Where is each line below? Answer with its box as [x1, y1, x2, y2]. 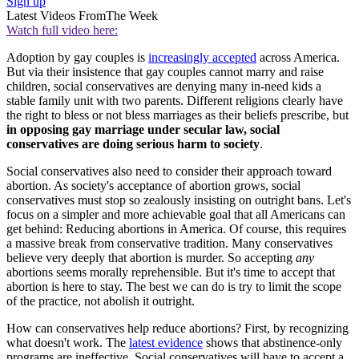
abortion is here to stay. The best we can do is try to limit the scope [6, 280, 341, 294]
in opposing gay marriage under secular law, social [6, 123, 280, 137]
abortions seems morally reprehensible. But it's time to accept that [6, 265, 335, 280]
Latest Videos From [6, 9, 106, 23]
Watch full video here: [6, 23, 118, 38]
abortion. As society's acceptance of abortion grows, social [6, 179, 301, 193]
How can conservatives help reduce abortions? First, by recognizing [6, 321, 349, 336]
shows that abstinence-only [203, 336, 342, 350]
